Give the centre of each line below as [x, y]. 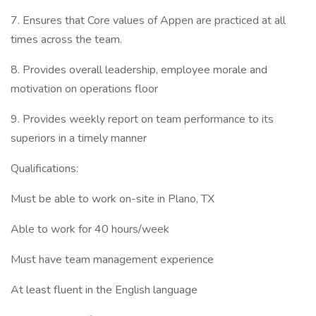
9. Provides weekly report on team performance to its [142, 119]
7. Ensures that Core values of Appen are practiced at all [148, 20]
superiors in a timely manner [79, 138]
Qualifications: [44, 169]
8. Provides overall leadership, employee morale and [139, 70]
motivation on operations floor [84, 89]
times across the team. [66, 39]
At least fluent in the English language [104, 290]
